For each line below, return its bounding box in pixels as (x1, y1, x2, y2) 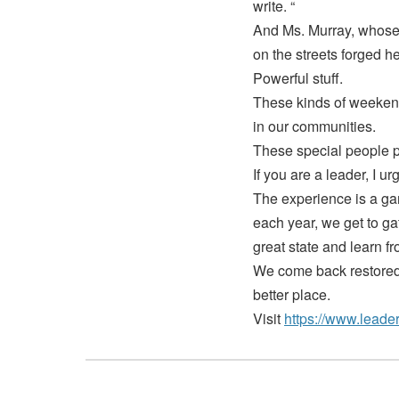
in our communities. (253, 116, 376, 136)
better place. (253, 284, 330, 305)
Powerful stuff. (253, 68, 343, 88)
